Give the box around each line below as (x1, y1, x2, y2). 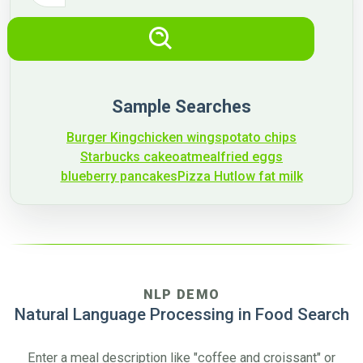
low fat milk (233, 169, 303, 184)
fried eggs (220, 149, 283, 164)
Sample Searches (112, 96, 251, 117)
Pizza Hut (177, 169, 234, 184)
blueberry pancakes (60, 169, 177, 184)
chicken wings (137, 130, 222, 145)
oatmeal (172, 149, 220, 164)
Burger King (66, 130, 137, 145)
